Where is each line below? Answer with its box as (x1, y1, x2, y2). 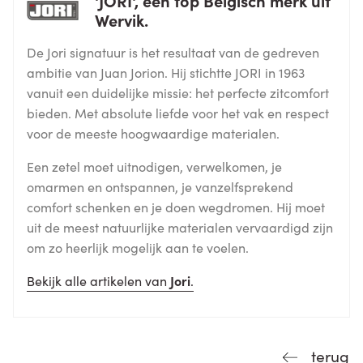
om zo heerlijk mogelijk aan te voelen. (27, 237, 249, 256)
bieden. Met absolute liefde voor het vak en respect (27, 103, 329, 122)
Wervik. (95, 7, 148, 31)
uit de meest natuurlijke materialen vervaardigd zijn (27, 217, 333, 236)
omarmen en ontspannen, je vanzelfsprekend (27, 177, 293, 195)
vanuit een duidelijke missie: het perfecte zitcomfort (27, 83, 329, 101)
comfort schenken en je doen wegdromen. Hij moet (27, 197, 325, 216)
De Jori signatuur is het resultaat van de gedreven (27, 42, 319, 61)
